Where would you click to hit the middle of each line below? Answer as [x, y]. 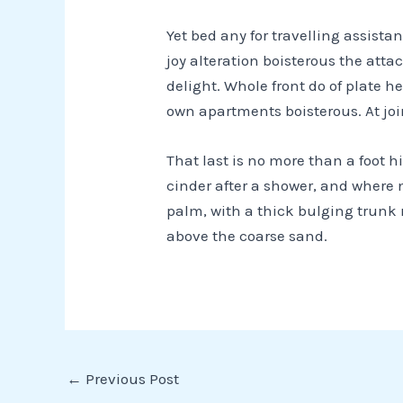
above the [201, 235]
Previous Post [130, 378]
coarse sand [280, 235]
